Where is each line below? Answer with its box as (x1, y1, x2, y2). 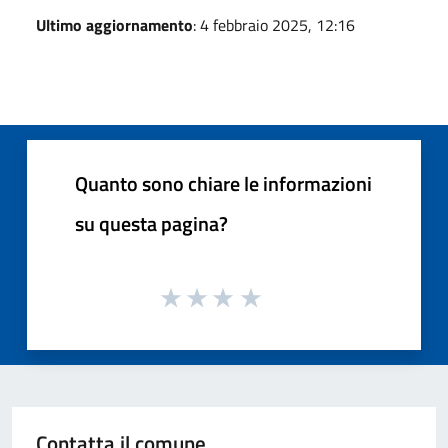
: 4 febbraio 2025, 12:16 (193, 12, 355, 37)
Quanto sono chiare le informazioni (75, 167, 372, 199)
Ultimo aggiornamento (36, 12, 193, 37)
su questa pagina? (75, 207, 228, 239)
